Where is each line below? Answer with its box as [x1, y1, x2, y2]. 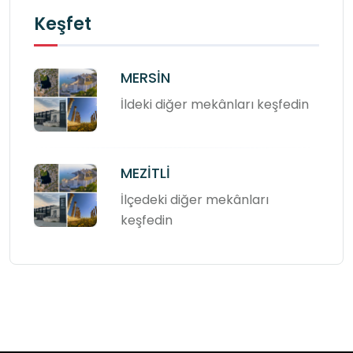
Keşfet [34, 12, 91, 37]
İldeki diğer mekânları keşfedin [121, 95, 309, 114]
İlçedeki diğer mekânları [121, 191, 269, 210]
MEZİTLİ [121, 163, 170, 184]
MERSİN [121, 68, 170, 88]
